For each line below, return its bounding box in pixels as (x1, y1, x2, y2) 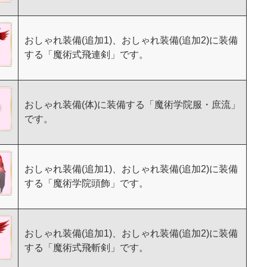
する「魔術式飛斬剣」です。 (24, 243, 148, 253)
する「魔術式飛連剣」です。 (24, 49, 148, 60)
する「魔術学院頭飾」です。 (24, 178, 148, 188)
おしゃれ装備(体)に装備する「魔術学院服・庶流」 (24, 100, 240, 110)
